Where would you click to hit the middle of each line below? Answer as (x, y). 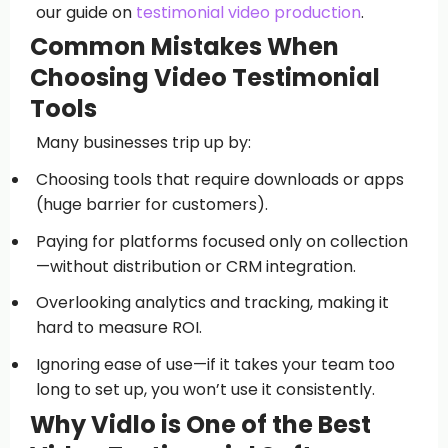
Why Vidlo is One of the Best (200, 424)
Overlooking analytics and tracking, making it (212, 303)
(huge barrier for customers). (151, 204)
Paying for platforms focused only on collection (221, 241)
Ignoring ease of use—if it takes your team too (215, 365)
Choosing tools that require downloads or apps (219, 179)
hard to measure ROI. (118, 328)
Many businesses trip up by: (143, 143)
